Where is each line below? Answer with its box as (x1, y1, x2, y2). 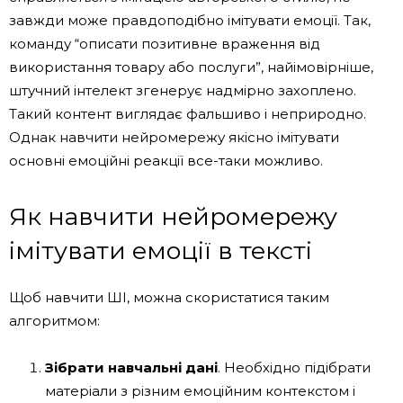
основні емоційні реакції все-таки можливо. (9, 151, 323, 169)
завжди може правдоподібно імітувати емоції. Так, (9, 11, 371, 29)
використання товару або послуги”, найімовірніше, (9, 58, 373, 76)
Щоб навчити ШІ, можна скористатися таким (9, 288, 329, 306)
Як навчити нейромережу (9, 201, 337, 231)
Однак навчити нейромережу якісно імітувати (9, 128, 339, 146)
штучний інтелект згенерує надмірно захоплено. (9, 81, 356, 99)
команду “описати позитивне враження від (9, 34, 320, 52)
